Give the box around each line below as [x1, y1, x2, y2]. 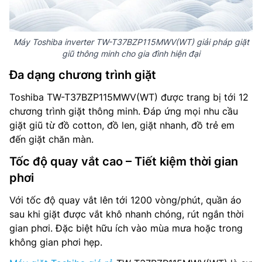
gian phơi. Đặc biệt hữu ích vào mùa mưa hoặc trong [9, 222, 243, 234]
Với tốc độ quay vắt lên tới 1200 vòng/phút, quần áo [9, 194, 242, 206]
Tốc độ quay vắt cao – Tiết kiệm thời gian [9, 154, 238, 168]
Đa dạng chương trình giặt [9, 68, 156, 82]
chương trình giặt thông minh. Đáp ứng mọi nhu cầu [9, 105, 238, 117]
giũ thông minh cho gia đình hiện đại [62, 49, 200, 58]
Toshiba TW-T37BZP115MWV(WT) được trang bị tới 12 [9, 91, 249, 103]
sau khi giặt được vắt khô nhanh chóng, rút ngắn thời [9, 208, 244, 220]
